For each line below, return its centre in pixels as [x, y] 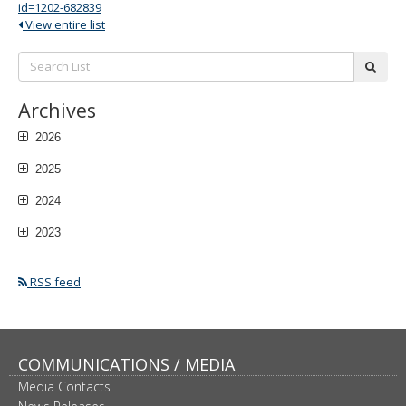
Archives [57, 110]
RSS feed [54, 282]
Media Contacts [64, 387]
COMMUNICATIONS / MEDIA [126, 364]
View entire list [64, 24]
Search [40, 60]
